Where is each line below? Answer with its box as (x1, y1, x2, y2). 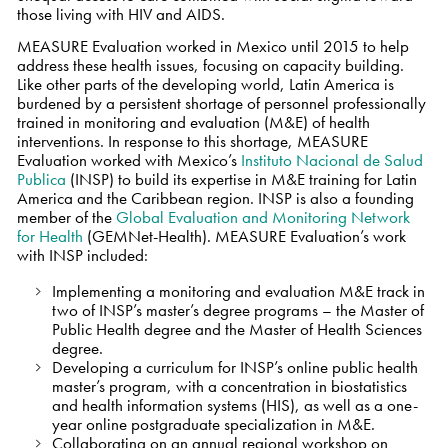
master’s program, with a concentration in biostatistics (51, 374, 407, 397)
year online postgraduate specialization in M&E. (51, 412, 375, 435)
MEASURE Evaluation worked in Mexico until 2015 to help (16, 34, 409, 57)
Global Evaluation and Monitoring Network (115, 205, 410, 228)
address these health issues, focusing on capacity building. (16, 53, 404, 76)
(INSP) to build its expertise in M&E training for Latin (65, 167, 417, 190)
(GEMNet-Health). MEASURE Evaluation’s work (82, 224, 406, 247)
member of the (16, 205, 116, 228)
